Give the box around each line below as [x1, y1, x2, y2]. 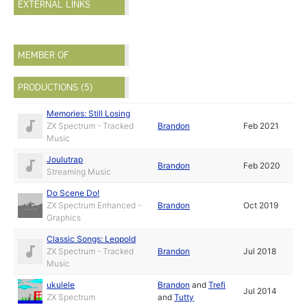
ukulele [47, 280, 75, 291]
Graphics [47, 212, 82, 223]
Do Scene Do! [47, 188, 100, 199]
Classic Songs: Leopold [47, 234, 136, 245]
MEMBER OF [18, 49, 69, 62]
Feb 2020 [243, 160, 281, 171]
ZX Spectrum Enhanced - [47, 200, 142, 211]
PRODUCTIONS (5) [18, 81, 93, 93]
